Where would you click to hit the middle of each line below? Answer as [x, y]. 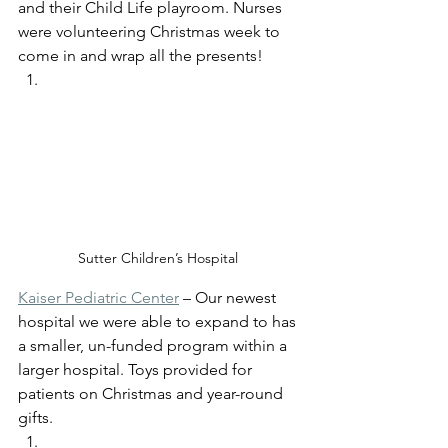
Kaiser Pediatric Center [98, 298]
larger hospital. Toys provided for [137, 370]
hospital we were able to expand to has [159, 322]
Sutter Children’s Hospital [160, 258]
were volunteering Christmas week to [151, 31]
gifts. [37, 418]
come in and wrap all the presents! [142, 55]
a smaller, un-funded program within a [154, 346]
